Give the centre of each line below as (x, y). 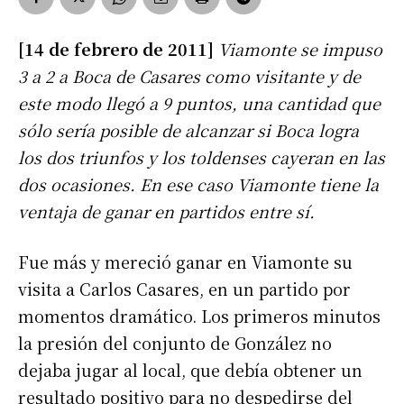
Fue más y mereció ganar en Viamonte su (185, 262)
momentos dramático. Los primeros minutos (199, 316)
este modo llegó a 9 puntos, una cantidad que (199, 103)
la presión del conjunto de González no (175, 343)
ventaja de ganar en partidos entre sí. (166, 211)
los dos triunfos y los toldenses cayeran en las (202, 157)
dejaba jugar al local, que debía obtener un (190, 370)
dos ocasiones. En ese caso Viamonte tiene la (198, 184)
